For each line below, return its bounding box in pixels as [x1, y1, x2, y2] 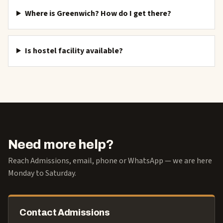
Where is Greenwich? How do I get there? [24, 8, 171, 19]
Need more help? [8, 138, 113, 151]
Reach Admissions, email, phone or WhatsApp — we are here [8, 155, 212, 166]
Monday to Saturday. [8, 168, 76, 179]
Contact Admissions [19, 208, 110, 218]
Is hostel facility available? [24, 45, 123, 56]
